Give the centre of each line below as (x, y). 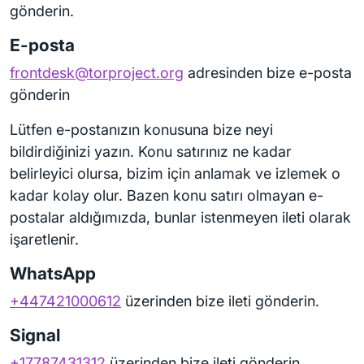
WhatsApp (53, 273)
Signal (35, 335)
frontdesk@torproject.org (97, 73)
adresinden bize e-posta (268, 73)
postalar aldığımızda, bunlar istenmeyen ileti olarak (180, 217)
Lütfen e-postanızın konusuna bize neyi (141, 130)
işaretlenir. (44, 239)
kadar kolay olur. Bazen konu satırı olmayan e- (167, 195)
